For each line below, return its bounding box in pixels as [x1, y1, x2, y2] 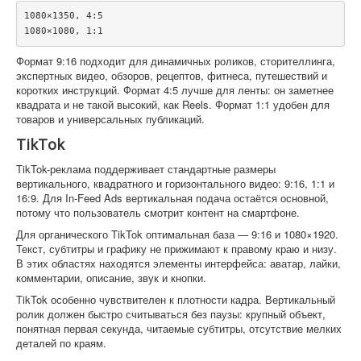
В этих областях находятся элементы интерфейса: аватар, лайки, [16, 255, 341, 271]
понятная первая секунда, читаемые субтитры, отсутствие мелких [16, 320, 342, 336]
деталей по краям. [16, 334, 106, 351]
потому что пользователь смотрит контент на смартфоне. [16, 204, 300, 220]
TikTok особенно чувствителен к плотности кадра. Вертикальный [16, 291, 335, 307]
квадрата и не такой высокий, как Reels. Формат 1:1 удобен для [16, 96, 330, 112]
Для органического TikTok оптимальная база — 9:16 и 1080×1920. [16, 226, 338, 242]
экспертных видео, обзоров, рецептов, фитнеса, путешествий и [16, 67, 327, 83]
